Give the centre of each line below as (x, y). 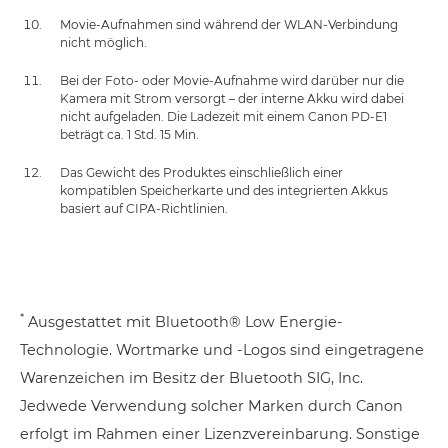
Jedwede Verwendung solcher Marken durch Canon (211, 405)
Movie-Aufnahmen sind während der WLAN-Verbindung (229, 24)
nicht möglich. (103, 42)
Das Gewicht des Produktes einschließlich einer (201, 172)
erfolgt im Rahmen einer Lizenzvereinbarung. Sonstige (220, 433)
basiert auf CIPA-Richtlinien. (144, 208)
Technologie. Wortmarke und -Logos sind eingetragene (222, 349)
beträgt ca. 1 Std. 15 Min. (129, 134)
